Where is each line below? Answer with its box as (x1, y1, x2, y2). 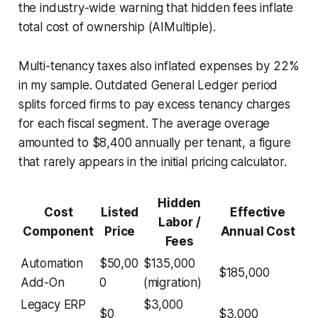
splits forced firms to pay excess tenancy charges (18, 97, 290, 111)
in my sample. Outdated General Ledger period (18, 77, 278, 92)
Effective (230, 204, 285, 219)
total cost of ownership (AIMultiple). (18, 19, 216, 34)
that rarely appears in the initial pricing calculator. (18, 154, 287, 169)
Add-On (20, 275, 65, 290)
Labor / (158, 214, 201, 229)
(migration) (143, 275, 202, 290)
